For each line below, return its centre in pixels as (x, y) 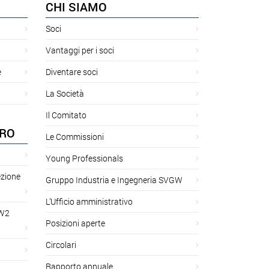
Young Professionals (84, 158)
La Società (65, 93)
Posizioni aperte (75, 223)
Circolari (61, 244)
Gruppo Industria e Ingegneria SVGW (114, 180)
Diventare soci (72, 71)
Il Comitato (66, 115)
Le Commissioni (75, 136)
